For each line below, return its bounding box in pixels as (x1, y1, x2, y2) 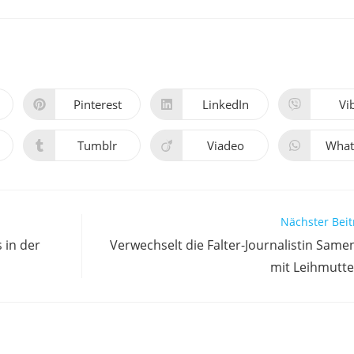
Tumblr (77, 137, 118, 153)
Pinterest (73, 96, 122, 112)
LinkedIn (201, 96, 249, 112)
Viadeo (206, 137, 244, 153)
